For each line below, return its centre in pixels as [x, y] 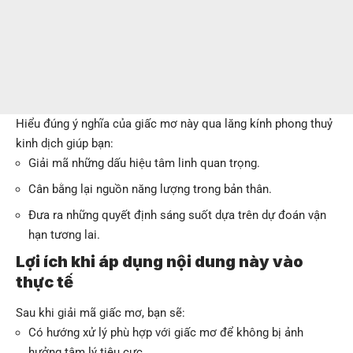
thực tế [45, 282]
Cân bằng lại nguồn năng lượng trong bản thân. [150, 189]
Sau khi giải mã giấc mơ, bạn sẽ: [100, 313]
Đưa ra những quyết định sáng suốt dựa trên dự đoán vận [177, 215]
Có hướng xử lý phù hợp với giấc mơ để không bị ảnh [166, 333]
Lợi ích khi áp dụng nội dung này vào [160, 261]
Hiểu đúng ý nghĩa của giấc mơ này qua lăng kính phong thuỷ [174, 123]
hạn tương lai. [64, 234]
